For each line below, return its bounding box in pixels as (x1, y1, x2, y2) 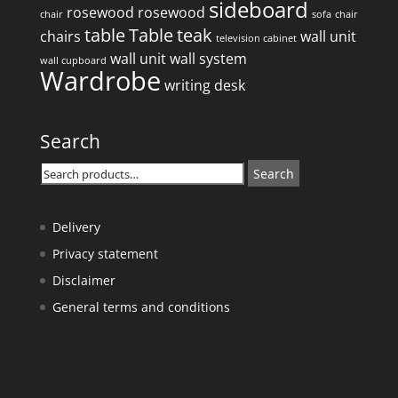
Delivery (52, 219, 100, 236)
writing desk (163, 75, 245, 95)
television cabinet (215, 31, 297, 44)
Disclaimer (52, 272, 115, 290)
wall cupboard (39, 53, 107, 67)
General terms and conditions (52, 298, 230, 316)
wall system (169, 48, 247, 68)
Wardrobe (39, 62, 161, 99)
